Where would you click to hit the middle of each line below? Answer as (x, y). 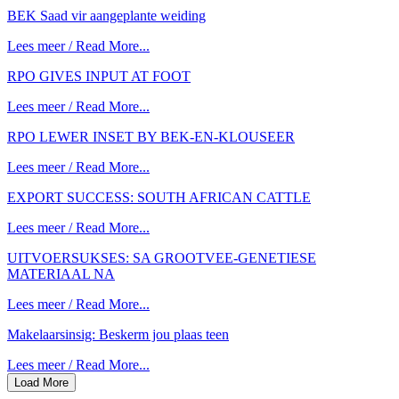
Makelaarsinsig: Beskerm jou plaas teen (118, 334)
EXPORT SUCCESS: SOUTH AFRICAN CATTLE (159, 197)
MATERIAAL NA (61, 273)
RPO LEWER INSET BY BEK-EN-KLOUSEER (151, 136)
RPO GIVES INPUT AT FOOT (99, 76)
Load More (41, 382)
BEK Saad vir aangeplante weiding (106, 15)
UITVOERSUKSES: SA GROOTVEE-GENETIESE (162, 257)
